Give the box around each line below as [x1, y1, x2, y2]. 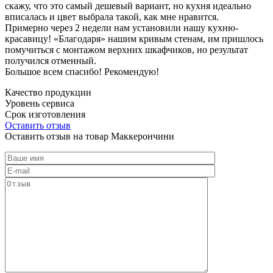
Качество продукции [5, 87, 91, 97]
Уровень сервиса [5, 97, 74, 108]
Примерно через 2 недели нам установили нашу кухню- [5, 22, 238, 33]
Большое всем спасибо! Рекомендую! [5, 66, 159, 77]
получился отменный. [5, 55, 96, 66]
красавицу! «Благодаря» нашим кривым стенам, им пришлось [5, 33, 263, 44]
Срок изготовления [5, 108, 85, 119]
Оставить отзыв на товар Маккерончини [5, 130, 174, 141]
